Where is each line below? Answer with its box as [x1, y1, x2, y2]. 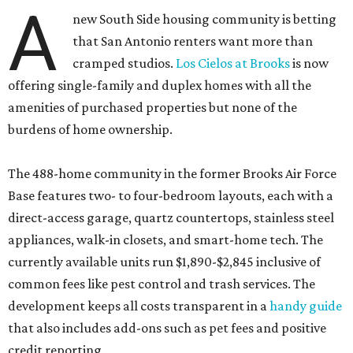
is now [290, 55, 329, 72]
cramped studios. [72, 55, 176, 72]
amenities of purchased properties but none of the [8, 99, 297, 116]
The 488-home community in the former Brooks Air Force [8, 165, 336, 182]
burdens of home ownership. [8, 121, 173, 138]
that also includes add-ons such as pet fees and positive [8, 320, 326, 336]
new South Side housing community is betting [72, 11, 337, 28]
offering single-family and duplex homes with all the [8, 77, 311, 94]
